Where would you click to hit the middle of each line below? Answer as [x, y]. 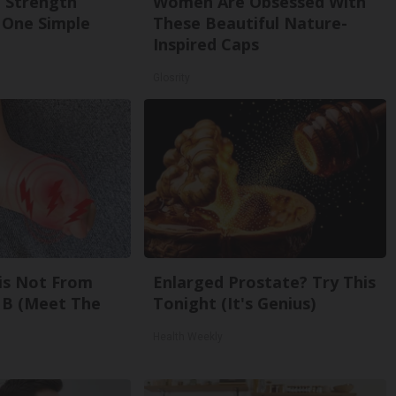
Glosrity [172, 78]
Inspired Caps [206, 44]
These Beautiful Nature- [251, 23]
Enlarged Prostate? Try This [265, 282]
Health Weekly [188, 337]
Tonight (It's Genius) [235, 303]
